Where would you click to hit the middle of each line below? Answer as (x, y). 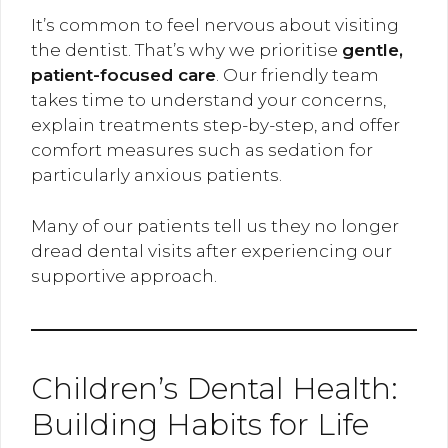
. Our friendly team (297, 75)
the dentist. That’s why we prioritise (186, 50)
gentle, (372, 50)
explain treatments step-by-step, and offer (215, 125)
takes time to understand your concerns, (208, 100)
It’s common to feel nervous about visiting (215, 25)
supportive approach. (124, 275)
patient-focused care (123, 75)
